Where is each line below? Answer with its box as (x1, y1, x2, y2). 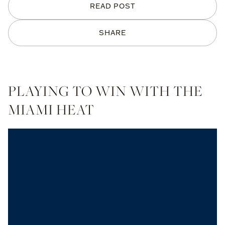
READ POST (89, 2, 136, 11)
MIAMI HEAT (8, 100, 94, 119)
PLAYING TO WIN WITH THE (8, 81, 203, 100)
